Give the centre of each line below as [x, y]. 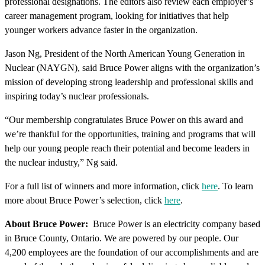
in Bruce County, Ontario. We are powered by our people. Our [122, 238]
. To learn [235, 186]
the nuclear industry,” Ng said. [61, 162]
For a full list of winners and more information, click [103, 186]
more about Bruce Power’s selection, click [85, 200]
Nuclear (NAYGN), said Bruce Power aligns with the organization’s [132, 67]
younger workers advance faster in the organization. [101, 30]
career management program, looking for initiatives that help [117, 15]
